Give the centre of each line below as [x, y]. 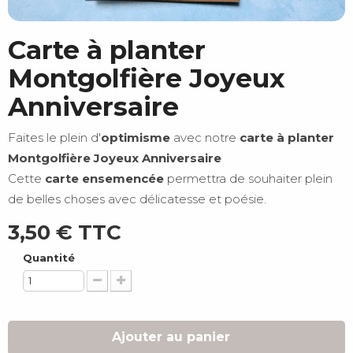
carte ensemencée [103, 178]
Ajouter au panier [173, 336]
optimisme [136, 137]
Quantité [49, 257]
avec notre [205, 137]
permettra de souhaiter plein [248, 178]
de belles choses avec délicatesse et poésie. [139, 199]
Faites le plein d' [54, 137]
